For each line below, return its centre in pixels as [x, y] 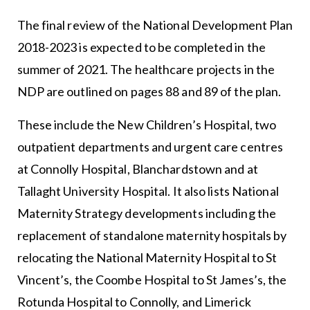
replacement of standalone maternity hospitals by [152, 235]
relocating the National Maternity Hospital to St [147, 257]
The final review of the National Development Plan [155, 25]
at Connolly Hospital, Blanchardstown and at [137, 168]
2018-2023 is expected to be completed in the [141, 47]
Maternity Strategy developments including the [147, 213]
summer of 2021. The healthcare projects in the [146, 69]
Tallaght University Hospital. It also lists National [148, 191]
